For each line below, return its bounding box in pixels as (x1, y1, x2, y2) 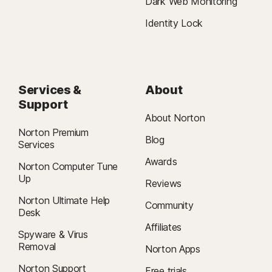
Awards (145, 155, 177, 168)
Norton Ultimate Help (18, 194, 110, 206)
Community (145, 199, 194, 211)
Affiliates (145, 220, 182, 233)
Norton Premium (18, 126, 89, 138)
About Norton (145, 111, 205, 124)
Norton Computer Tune (18, 160, 118, 172)
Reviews (145, 177, 182, 189)
